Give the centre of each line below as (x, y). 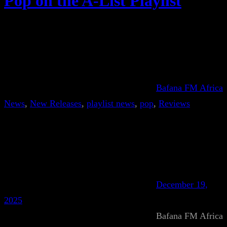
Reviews (174, 103)
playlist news (111, 103)
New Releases (56, 103)
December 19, (182, 184)
